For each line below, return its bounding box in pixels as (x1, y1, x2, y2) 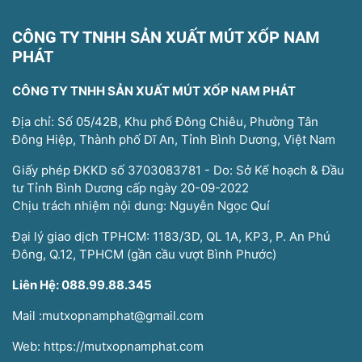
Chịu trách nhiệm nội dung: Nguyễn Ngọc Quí (12, 198, 270, 213)
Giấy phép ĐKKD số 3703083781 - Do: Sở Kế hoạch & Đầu (12, 162, 344, 178)
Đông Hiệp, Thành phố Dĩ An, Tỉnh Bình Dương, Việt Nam (12, 132, 335, 147)
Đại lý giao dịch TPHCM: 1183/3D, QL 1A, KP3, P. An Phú (12, 229, 330, 244)
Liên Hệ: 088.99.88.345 (12, 277, 152, 293)
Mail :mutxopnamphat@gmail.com (12, 308, 204, 323)
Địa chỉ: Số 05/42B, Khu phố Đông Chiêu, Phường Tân (12, 114, 318, 129)
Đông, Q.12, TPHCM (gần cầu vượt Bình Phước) (12, 246, 276, 262)
